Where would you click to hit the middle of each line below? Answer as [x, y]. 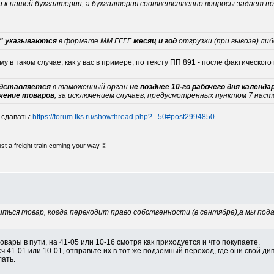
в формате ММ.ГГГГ [95, 41]
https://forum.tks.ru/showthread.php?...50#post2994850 [124, 117]
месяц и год [155, 41]
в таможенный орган [90, 87]
